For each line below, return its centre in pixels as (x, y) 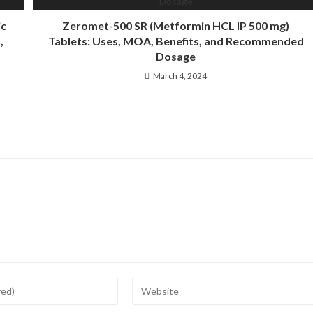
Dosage (176, 56)
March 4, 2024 (180, 76)
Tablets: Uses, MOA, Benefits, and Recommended (176, 41)
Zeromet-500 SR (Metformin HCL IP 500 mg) (176, 26)
